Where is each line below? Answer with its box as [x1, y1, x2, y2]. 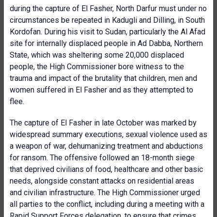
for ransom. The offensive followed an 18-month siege [10, 153, 195, 162]
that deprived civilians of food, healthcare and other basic [10, 165, 203, 174]
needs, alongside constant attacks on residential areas [10, 176, 194, 186]
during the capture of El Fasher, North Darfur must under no [10, 4, 207, 13]
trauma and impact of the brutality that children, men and [10, 74, 197, 83]
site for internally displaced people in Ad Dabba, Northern [10, 39, 203, 48]
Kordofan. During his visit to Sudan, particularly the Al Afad [10, 27, 205, 36]
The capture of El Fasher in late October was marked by [10, 118, 197, 127]
